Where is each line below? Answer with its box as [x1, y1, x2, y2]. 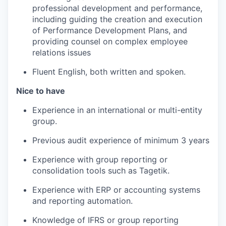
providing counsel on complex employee [32, 36, 188, 46]
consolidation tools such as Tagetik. [32, 165, 169, 176]
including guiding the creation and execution [32, 14, 202, 24]
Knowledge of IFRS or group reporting [32, 215, 179, 225]
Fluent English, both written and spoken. [32, 67, 186, 77]
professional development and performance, [32, 3, 202, 13]
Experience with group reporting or [32, 154, 167, 164]
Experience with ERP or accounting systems [32, 185, 200, 195]
